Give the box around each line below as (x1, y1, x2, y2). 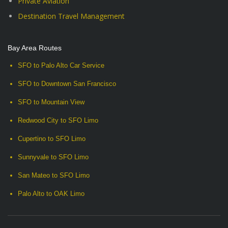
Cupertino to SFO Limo (18, 135, 85, 142)
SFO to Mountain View (18, 98, 84, 106)
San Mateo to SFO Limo (18, 172, 90, 179)
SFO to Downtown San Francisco (18, 80, 116, 88)
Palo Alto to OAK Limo (18, 190, 84, 197)
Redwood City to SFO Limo (18, 117, 98, 124)
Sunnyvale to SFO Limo (18, 153, 89, 161)
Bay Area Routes (8, 44, 62, 52)
